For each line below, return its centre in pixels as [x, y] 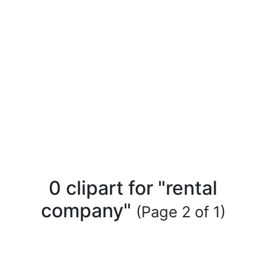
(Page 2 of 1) [180, 212]
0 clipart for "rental [133, 188]
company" [88, 210]
